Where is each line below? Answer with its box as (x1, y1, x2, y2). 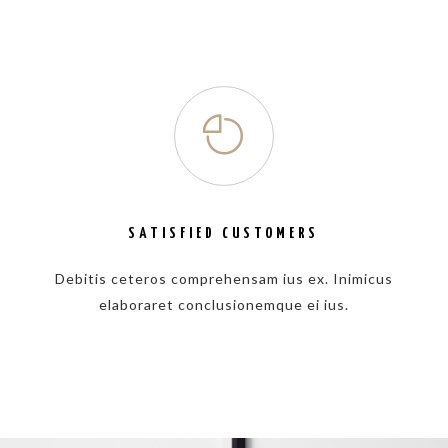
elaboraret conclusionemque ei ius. (98, 296, 349, 313)
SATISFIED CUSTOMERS (128, 226, 320, 241)
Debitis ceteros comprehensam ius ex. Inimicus (54, 270, 393, 287)
